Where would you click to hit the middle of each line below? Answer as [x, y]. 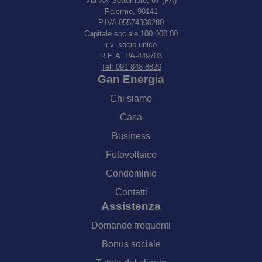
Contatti [131, 192]
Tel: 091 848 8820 [131, 67]
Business [131, 136]
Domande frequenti [131, 225]
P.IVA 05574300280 [131, 22]
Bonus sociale [131, 244]
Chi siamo [131, 98]
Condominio [131, 173]
